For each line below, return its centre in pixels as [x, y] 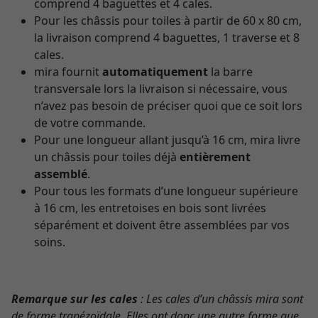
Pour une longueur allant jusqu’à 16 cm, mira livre [167, 140]
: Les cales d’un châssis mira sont [220, 299]
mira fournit [68, 72]
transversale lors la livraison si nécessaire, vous [161, 89]
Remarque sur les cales [75, 299]
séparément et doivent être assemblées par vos [162, 225]
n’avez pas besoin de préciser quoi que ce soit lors [168, 106]
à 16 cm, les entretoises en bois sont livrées [150, 208]
